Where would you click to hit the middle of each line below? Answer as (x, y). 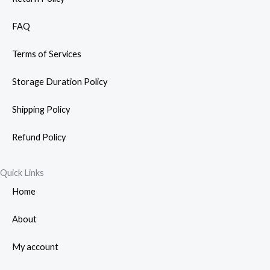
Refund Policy (39, 137)
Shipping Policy (41, 110)
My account (35, 247)
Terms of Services (47, 54)
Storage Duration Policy (60, 82)
